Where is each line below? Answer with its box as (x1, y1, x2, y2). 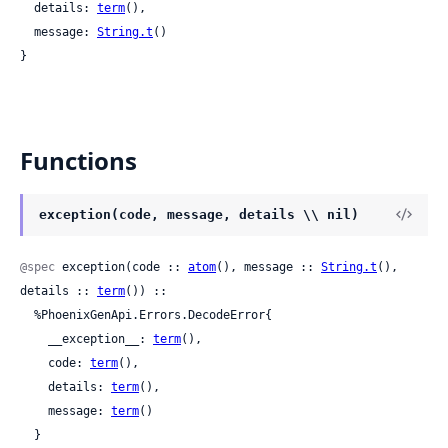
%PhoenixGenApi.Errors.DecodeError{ (20, 308, 34, 323)
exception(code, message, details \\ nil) (39, 206, 359, 222)
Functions (20, 143, 137, 177)
